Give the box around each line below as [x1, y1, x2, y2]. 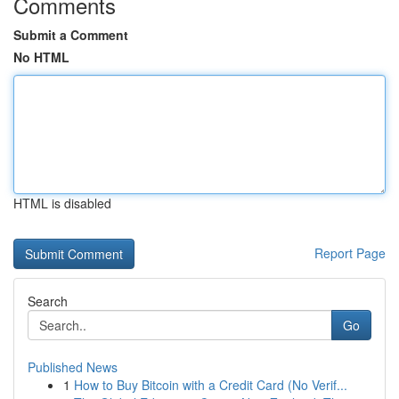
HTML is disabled [13, 194, 111, 212]
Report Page [314, 244, 386, 262]
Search [28, 292, 68, 310]
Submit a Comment [13, 26, 128, 44]
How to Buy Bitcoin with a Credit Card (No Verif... [74, 376, 347, 394]
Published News [28, 358, 118, 376]
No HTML [13, 48, 69, 66]
